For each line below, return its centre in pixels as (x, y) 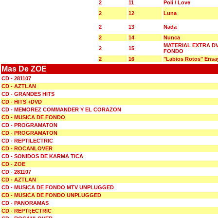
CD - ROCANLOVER (27, 148)
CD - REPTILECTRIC (27, 141)
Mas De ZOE (24, 69)
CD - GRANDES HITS (28, 94)
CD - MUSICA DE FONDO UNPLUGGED (51, 195)
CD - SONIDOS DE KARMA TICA (42, 156)
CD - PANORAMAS (25, 203)
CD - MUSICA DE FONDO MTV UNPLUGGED (58, 187)
